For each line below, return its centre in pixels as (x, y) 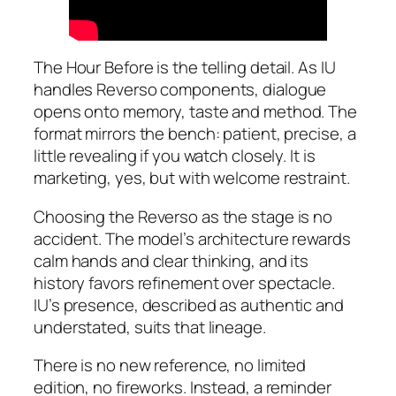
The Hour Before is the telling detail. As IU (185, 68)
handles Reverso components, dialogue (180, 90)
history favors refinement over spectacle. (184, 282)
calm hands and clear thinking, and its (171, 260)
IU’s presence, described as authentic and (189, 305)
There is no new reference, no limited (170, 366)
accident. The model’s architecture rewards (192, 238)
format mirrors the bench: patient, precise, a (195, 134)
